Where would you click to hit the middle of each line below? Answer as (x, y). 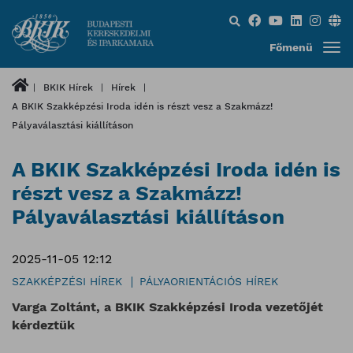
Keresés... (244, 18)
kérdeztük (43, 325)
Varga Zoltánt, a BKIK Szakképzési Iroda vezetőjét (167, 307)
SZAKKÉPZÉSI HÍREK (67, 281)
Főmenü (291, 47)
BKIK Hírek (68, 87)
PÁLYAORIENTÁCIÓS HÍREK (209, 281)
